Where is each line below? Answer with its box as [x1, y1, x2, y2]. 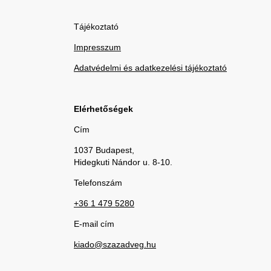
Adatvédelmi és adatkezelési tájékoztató [74, 62, 227, 73]
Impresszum [74, 42, 121, 52]
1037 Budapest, [74, 145, 134, 155]
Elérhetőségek [74, 103, 133, 114]
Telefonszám [74, 177, 122, 188]
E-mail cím [74, 218, 114, 229]
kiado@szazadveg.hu [74, 239, 156, 249]
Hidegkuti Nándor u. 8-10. [74, 157, 172, 167]
